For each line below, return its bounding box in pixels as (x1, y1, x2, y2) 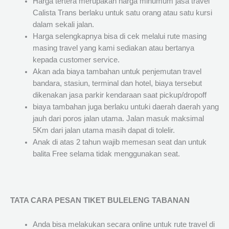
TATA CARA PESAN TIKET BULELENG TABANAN (10, 196, 190, 205)
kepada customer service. (32, 56, 120, 64)
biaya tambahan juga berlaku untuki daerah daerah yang (32, 103, 219, 111)
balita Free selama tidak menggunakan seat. (32, 150, 180, 158)
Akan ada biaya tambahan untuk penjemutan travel (32, 67, 201, 76)
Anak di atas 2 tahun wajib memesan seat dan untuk (32, 138, 207, 147)
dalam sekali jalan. (32, 20, 94, 29)
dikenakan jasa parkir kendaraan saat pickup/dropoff (32, 91, 207, 100)
